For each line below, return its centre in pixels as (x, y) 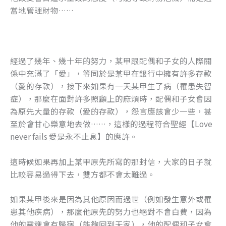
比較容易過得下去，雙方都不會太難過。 (83, 174)
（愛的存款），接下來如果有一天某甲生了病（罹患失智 (111, 86)
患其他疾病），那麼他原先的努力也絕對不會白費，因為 (111, 212)
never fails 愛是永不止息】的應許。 (74, 136)
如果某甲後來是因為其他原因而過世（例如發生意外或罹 (111, 199)
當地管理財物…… (42, 10)
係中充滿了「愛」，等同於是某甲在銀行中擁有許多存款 (111, 73)
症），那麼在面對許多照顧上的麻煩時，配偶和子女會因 (111, 98)
